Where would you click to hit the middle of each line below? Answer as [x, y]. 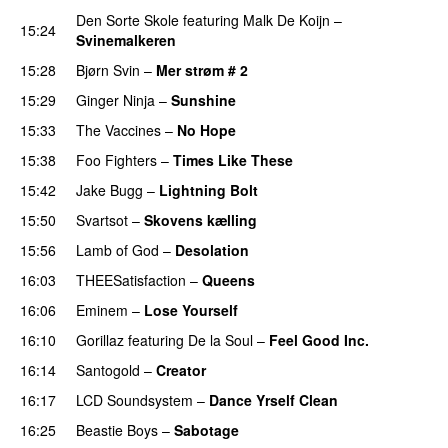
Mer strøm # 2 [202, 69]
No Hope [206, 129]
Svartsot [102, 219]
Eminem [102, 309]
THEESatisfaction [131, 279]
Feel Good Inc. [319, 339]
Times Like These [233, 159]
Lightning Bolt [208, 189]
